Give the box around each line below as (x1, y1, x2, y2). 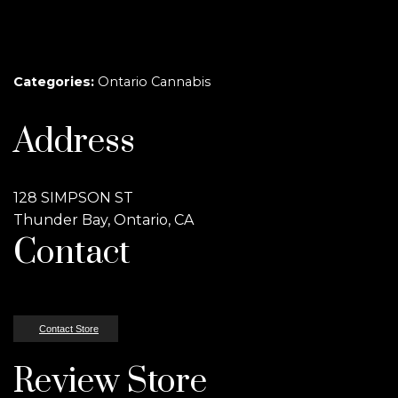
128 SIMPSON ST (13, 189, 133, 206)
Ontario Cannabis (98, 74, 211, 90)
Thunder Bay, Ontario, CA (13, 211, 194, 228)
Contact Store (39, 323, 99, 334)
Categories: (13, 74, 98, 90)
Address (13, 121, 135, 163)
